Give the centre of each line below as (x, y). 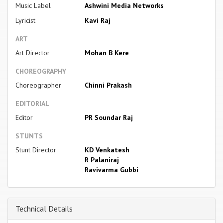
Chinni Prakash (108, 85)
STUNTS (29, 136)
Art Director (33, 53)
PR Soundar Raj (109, 117)
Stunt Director (36, 150)
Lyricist (25, 20)
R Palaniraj (102, 160)
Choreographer (38, 85)
